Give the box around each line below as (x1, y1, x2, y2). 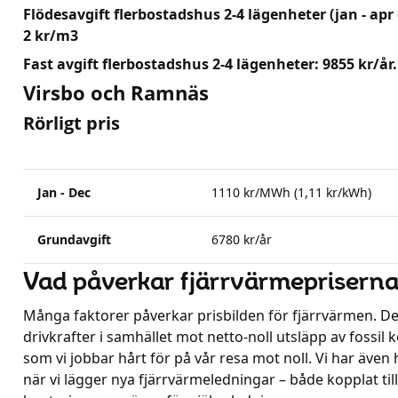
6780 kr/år (211, 231, 272, 248)
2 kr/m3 (23, 26, 78, 45)
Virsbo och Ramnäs (23, 79, 209, 106)
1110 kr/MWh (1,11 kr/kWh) (211, 184, 371, 201)
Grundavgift (37, 231, 111, 248)
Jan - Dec (37, 184, 91, 201)
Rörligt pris (23, 111, 120, 135)
